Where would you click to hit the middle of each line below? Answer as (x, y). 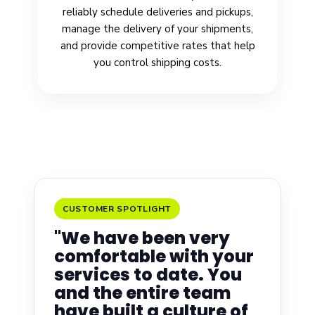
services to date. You (148, 275)
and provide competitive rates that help (157, 46)
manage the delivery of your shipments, (157, 29)
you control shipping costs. (157, 63)
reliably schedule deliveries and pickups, (157, 12)
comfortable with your (154, 257)
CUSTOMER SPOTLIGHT (117, 209)
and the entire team (142, 293)
